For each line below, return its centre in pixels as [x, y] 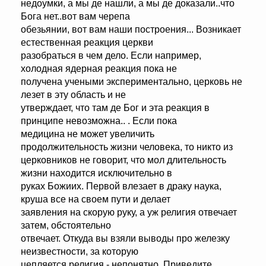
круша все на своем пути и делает [96, 199]
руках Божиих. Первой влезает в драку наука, [121, 186]
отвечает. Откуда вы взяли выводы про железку [125, 239]
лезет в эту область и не [73, 95]
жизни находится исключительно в [96, 173]
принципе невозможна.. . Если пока [99, 121]
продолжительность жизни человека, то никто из [127, 147]
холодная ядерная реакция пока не [99, 69]
